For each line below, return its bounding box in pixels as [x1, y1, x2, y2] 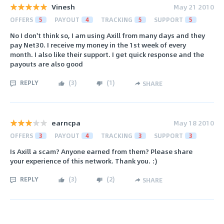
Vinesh [51, 1, 75, 12]
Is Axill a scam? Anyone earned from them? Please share [10, 146, 192, 156]
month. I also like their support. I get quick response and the [10, 49, 204, 60]
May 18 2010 [173, 117, 214, 128]
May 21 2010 [173, 1, 214, 12]
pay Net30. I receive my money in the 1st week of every [10, 39, 186, 50]
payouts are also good [10, 58, 83, 69]
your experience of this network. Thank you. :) [10, 155, 157, 166]
